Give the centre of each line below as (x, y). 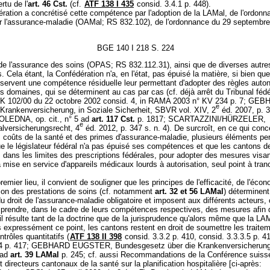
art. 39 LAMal (35, 254)
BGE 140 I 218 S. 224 (135, 48)
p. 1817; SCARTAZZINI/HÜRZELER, (200, 119)
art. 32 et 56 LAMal (189, 191)
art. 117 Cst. (113, 119)
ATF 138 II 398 (96, 236)
